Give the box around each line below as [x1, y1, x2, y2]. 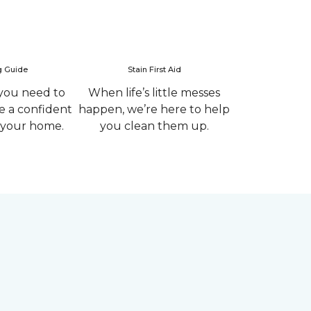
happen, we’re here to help [78, 103, 230, 116]
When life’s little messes [88, 86, 220, 99]
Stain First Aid [127, 65, 181, 74]
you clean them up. [99, 119, 209, 133]
